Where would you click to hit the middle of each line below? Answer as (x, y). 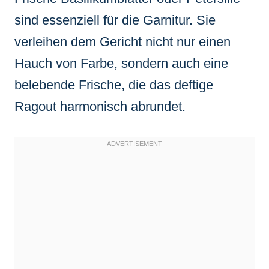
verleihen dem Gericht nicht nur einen (122, 41)
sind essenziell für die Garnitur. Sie (115, 20)
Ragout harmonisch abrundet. (100, 106)
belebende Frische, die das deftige (114, 85)
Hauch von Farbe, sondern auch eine (121, 63)
